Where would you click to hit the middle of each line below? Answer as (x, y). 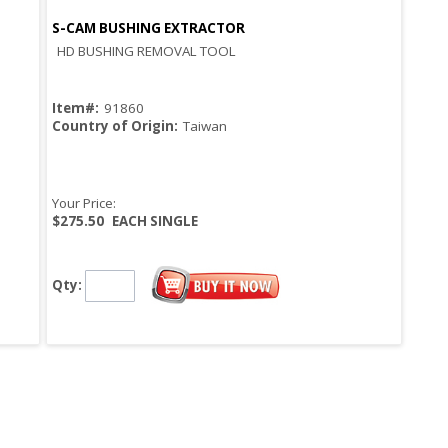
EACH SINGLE (155, 221)
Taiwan (205, 126)
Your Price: (84, 203)
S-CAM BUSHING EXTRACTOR (148, 28)
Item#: (75, 108)
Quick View (224, 43)
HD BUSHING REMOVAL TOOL (146, 51)
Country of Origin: (115, 126)
